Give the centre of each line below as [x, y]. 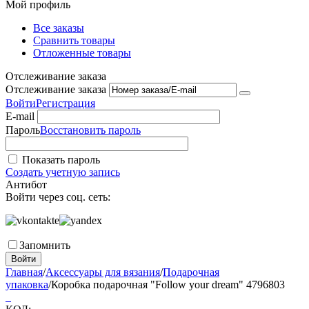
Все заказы [59, 28]
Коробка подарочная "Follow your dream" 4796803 [168, 284]
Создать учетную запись [63, 172]
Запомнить [45, 245]
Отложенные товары [82, 52]
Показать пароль [60, 159]
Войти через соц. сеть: [58, 197]
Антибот [26, 184]
